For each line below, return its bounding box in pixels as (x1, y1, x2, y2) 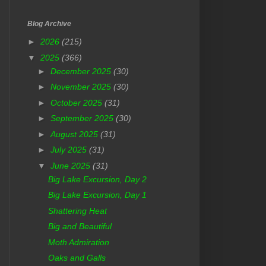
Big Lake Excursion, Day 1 (47, 190, 147, 200)
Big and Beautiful (47, 221, 112, 232)
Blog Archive (27, 19, 71, 28)
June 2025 (50, 160, 93, 170)
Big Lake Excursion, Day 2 (47, 174, 147, 184)
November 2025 (50, 82, 113, 92)
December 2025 (50, 66, 113, 76)
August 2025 (50, 129, 100, 139)
